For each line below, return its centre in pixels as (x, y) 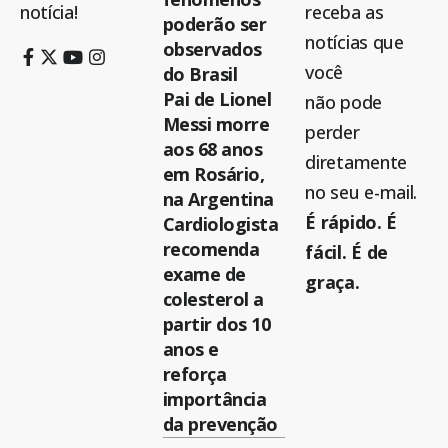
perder (332, 131)
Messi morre (216, 123)
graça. (332, 281)
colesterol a (213, 298)
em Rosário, (213, 173)
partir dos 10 (216, 323)
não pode (343, 101)
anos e (190, 348)
